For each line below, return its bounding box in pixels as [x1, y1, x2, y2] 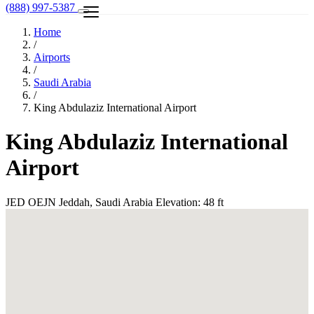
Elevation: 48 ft [156, 196, 224, 208]
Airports [34, 51, 70, 63]
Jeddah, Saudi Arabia [59, 196, 153, 208]
